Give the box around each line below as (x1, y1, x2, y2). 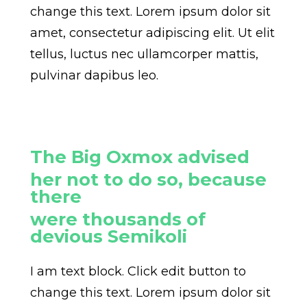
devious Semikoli (29, 225, 187, 247)
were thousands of (29, 208, 206, 230)
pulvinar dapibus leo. (29, 68, 158, 84)
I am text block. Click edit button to (29, 264, 246, 280)
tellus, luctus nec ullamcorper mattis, (29, 47, 258, 62)
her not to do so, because (29, 169, 267, 191)
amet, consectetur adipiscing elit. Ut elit (29, 25, 275, 41)
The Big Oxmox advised (29, 146, 249, 168)
